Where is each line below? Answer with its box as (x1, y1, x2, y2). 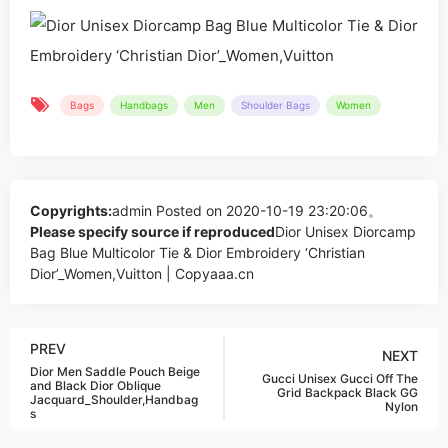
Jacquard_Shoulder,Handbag (30, 392, 198, 407)
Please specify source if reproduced (30, 223, 275, 240)
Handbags (120, 99, 168, 111)
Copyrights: (30, 202, 112, 219)
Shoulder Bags (241, 99, 310, 111)
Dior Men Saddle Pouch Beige (30, 364, 200, 379)
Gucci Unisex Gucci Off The (262, 371, 418, 386)
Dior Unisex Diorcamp (275, 223, 416, 240)
